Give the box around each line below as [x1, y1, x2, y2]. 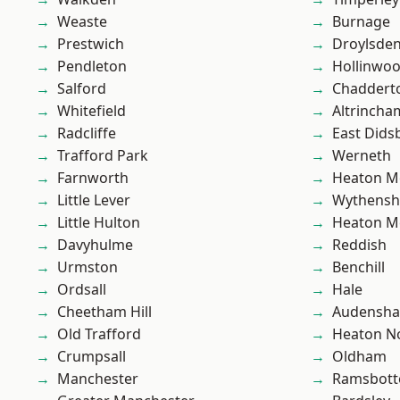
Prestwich [57, 34, 124, 54]
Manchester [57, 369, 138, 388]
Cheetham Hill [57, 302, 152, 321]
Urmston [57, 257, 118, 277]
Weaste [57, 12, 107, 31]
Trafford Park [57, 146, 148, 165]
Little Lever [57, 190, 130, 210]
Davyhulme [57, 235, 133, 254]
